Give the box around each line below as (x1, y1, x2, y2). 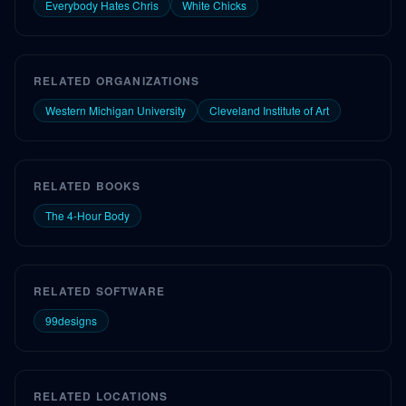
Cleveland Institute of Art (209, 102, 329, 118)
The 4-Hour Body (45, 208, 130, 223)
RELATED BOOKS (34, 178, 141, 194)
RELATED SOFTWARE (34, 283, 166, 299)
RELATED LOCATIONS (34, 388, 169, 404)
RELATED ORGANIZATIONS (34, 72, 200, 89)
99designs (45, 313, 97, 328)
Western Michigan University (45, 102, 186, 118)
